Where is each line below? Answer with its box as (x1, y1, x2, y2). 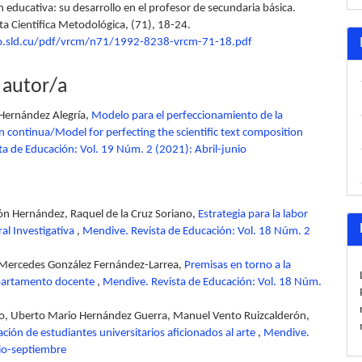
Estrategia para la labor (198, 208, 308, 221)
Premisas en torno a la (184, 259, 291, 271)
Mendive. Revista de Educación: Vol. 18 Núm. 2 (82, 225, 310, 238)
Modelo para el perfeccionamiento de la (91, 109, 283, 122)
